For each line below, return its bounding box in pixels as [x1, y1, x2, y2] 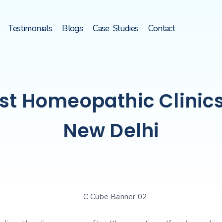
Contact [148, 22, 175, 34]
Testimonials [8, 22, 53, 34]
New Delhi [62, 117, 160, 144]
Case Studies [93, 22, 139, 34]
